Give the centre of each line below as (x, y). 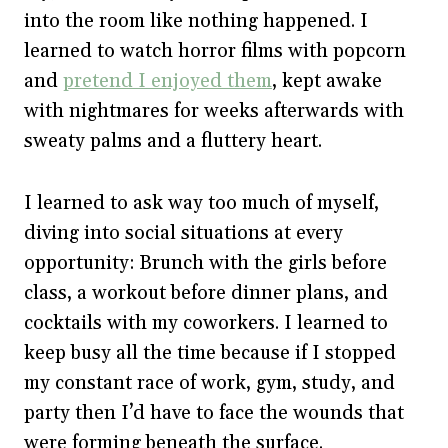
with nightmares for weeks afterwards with (214, 110)
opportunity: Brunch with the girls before (205, 262)
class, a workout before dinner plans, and (206, 292)
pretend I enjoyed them (167, 80)
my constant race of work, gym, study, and (209, 382)
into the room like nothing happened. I (196, 20)
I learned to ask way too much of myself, (201, 202)
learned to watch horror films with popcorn (215, 50)
